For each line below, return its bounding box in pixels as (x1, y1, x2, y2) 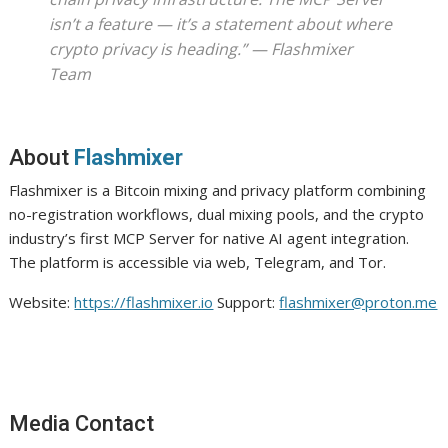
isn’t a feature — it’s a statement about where (49, 12, 393, 35)
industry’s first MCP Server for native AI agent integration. (9, 227, 410, 248)
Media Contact (9, 410, 155, 436)
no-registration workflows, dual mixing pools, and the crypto (9, 203, 425, 224)
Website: (9, 291, 75, 312)
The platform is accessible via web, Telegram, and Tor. (9, 251, 387, 272)
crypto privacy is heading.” (49, 37, 248, 60)
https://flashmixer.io (74, 291, 214, 312)
